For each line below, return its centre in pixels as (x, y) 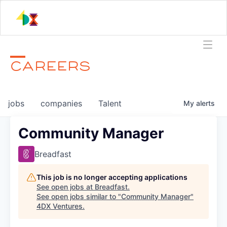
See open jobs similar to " (79, 196)
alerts (205, 103)
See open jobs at (66, 186)
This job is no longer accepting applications (112, 177)
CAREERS (51, 66)
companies (61, 103)
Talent (110, 103)
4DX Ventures (60, 206)
